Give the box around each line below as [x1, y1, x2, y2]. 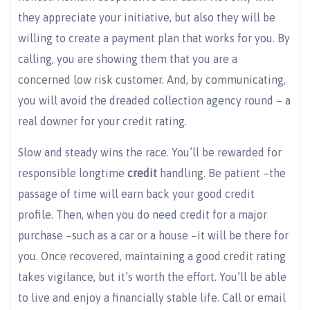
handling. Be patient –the [157, 166, 286, 179]
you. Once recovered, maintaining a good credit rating [18, 249, 286, 262]
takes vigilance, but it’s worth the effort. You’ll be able [18, 270, 286, 283]
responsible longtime [18, 166, 127, 179]
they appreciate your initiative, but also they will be [18, 11, 275, 24]
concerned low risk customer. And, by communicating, [18, 73, 286, 86]
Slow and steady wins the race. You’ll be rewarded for [18, 145, 282, 158]
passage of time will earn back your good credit [18, 187, 255, 200]
